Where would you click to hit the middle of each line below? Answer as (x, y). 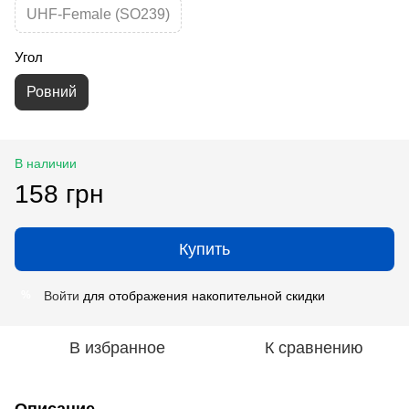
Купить (204, 249)
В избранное (117, 347)
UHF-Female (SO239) (98, 14)
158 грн (59, 194)
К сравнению (314, 347)
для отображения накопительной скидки (202, 295)
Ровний (52, 91)
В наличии (46, 163)
